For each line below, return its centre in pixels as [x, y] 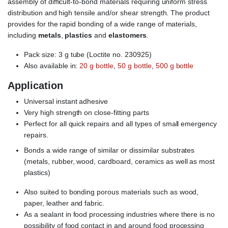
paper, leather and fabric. [64, 203]
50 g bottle [135, 66]
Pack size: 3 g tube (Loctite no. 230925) [88, 55]
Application [35, 86]
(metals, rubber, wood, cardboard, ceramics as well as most [120, 162]
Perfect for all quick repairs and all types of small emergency [121, 124]
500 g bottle [175, 66]
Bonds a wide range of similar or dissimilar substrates [109, 150]
